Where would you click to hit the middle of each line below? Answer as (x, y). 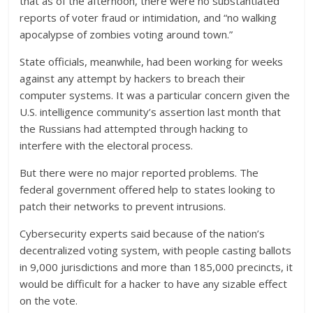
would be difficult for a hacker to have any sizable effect (154, 284)
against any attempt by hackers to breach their (133, 78)
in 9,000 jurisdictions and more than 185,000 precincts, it (156, 267)
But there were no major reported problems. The (139, 173)
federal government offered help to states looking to (148, 189)
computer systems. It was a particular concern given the (155, 95)
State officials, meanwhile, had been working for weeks (152, 61)
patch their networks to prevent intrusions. (123, 206)
